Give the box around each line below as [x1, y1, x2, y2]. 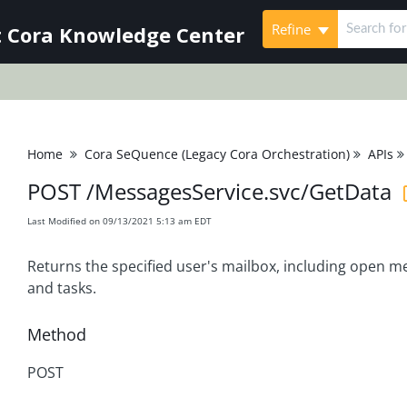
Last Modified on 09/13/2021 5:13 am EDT [27, 214, 212, 227]
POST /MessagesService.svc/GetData [27, 176, 392, 206]
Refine [272, 20, 314, 38]
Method [27, 323, 86, 345]
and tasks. [27, 278, 96, 298]
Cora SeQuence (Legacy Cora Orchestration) [84, 145, 350, 163]
